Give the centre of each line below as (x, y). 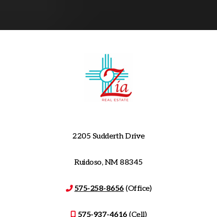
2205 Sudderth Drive (108, 136)
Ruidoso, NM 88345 (108, 162)
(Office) (137, 188)
